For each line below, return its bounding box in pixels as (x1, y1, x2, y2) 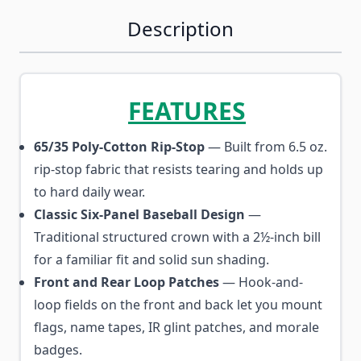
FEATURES (128, 94, 246, 127)
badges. (34, 341, 82, 359)
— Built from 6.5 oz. (205, 138, 327, 156)
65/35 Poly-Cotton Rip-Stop (34, 138, 205, 156)
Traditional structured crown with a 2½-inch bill (34, 228, 321, 246)
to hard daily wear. (34, 183, 145, 201)
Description (127, 15, 234, 42)
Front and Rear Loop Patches (34, 273, 219, 291)
